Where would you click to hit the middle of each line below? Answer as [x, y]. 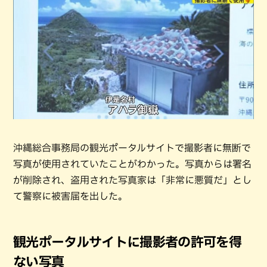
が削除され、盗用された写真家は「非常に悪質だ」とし [132, 180]
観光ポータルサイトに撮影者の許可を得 [128, 242]
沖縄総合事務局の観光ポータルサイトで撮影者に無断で [132, 148]
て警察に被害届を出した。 [70, 196]
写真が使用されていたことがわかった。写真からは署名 [132, 164]
